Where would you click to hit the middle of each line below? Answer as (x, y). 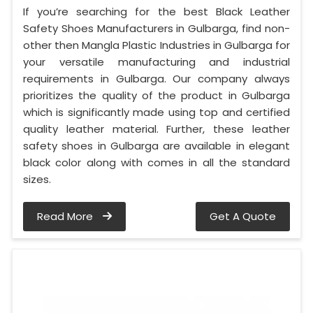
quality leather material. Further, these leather (156, 129)
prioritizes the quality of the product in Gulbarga (156, 96)
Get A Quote (243, 217)
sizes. (37, 180)
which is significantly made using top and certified (156, 112)
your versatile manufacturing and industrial (156, 62)
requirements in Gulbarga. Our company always (156, 79)
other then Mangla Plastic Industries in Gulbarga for (156, 45)
